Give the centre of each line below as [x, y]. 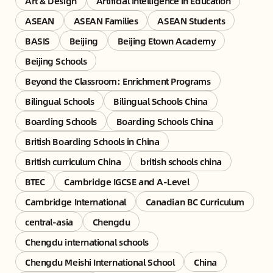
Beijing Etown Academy [166, 40]
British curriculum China [73, 161]
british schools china [181, 161]
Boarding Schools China [165, 121]
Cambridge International [76, 201]
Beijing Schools [56, 60]
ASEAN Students [191, 20]
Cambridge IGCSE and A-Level [127, 181]
